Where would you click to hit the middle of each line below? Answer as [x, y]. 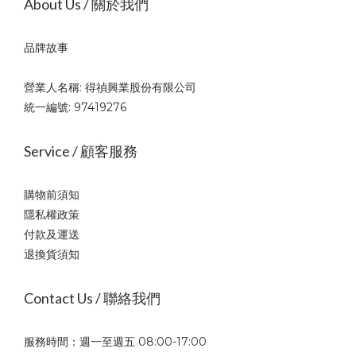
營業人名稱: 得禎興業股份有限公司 [110, 87]
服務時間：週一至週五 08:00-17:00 [115, 342]
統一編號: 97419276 [75, 107]
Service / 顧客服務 [81, 151]
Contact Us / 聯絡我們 [92, 298]
